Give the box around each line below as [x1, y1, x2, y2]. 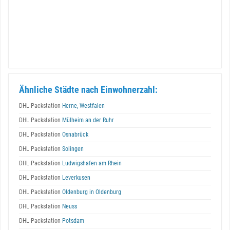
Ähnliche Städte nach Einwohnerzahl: [19, 84, 158, 95]
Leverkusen [61, 174, 90, 181]
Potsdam [61, 217, 84, 224]
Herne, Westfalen [61, 102, 105, 109]
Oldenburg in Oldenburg [61, 188, 121, 196]
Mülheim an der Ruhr [61, 117, 114, 124]
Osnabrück [61, 131, 88, 138]
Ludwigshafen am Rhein [61, 160, 122, 167]
